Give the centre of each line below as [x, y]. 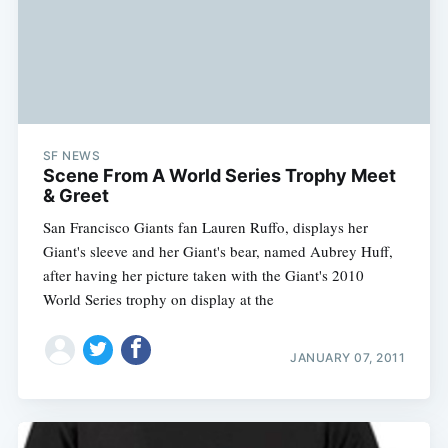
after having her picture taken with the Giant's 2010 [203, 274]
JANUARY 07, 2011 [348, 358]
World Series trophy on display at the [158, 298]
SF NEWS [71, 155]
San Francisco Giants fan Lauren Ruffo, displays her [205, 226]
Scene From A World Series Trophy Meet [219, 175]
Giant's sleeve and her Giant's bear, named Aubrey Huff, [217, 250]
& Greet [75, 195]
